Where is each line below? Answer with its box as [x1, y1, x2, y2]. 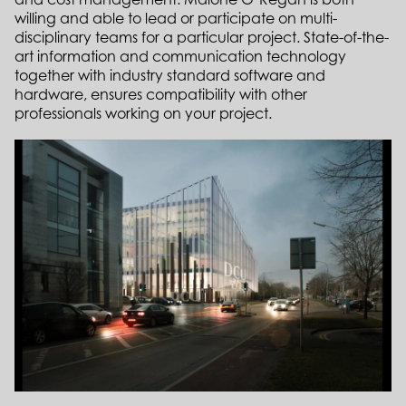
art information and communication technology [14, 47, 346, 66]
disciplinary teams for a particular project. [14, 28, 300, 47]
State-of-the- [304, 28, 389, 47]
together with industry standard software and [14, 66, 325, 85]
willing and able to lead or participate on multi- [14, 9, 337, 28]
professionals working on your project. [14, 104, 272, 123]
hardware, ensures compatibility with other [14, 85, 307, 104]
